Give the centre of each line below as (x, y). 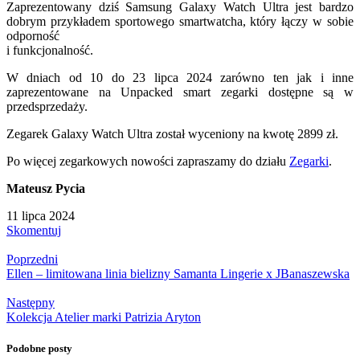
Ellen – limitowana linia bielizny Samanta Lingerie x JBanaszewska (178, 274)
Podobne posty (39, 349)
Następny (31, 303)
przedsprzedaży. (47, 107)
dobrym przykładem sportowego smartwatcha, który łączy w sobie (180, 22)
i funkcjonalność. (50, 51)
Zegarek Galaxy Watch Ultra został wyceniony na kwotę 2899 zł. (172, 134)
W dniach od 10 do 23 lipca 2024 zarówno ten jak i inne (180, 78)
